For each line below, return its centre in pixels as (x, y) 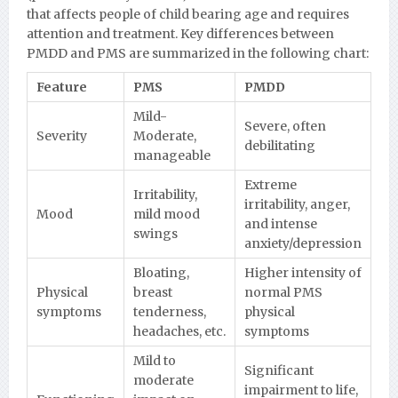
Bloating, (161, 272)
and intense (281, 223)
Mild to (155, 360)
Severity (62, 135)
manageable (172, 155)
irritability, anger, (297, 204)
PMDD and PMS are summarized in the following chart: (198, 53)
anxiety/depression (303, 243)
